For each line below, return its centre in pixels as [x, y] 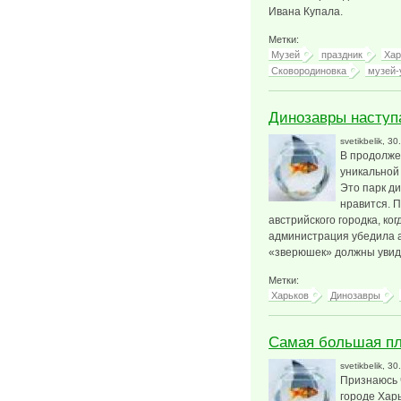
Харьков [290, 295]
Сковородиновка [309, 71]
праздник [342, 55]
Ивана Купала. [306, 12]
